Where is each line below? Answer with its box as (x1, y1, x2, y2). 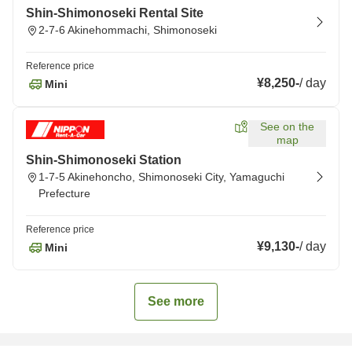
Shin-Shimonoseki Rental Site (26, 6, 203, 20)
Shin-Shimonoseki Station (26, 153, 181, 167)
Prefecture (38, 187, 90, 200)
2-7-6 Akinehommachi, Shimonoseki (38, 24, 217, 36)
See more (148, 295, 204, 308)
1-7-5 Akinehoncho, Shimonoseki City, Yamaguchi (38, 170, 284, 183)
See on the (260, 120, 314, 133)
